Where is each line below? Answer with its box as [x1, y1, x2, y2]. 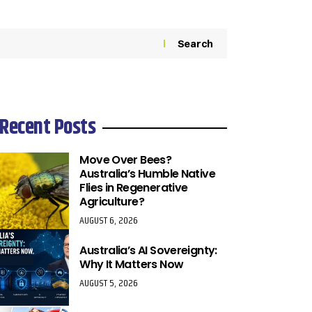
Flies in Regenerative [79, 180, 188, 196]
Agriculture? [79, 194, 144, 210]
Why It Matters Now [79, 256, 184, 273]
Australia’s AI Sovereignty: [79, 242, 217, 259]
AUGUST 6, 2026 [79, 212, 139, 228]
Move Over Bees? [79, 152, 172, 169]
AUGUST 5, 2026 [79, 275, 139, 291]
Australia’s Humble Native [79, 166, 215, 182]
